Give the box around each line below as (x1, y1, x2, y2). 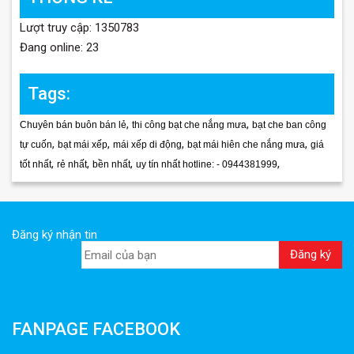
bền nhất (92, 159, 130, 171)
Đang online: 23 (20, 40, 99, 55)
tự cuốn (20, 139, 52, 151)
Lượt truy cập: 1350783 (20, 21, 139, 36)
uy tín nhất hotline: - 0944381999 (136, 159, 277, 171)
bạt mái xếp (58, 139, 107, 151)
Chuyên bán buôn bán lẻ (20, 119, 126, 131)
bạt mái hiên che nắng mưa (187, 139, 305, 151)
